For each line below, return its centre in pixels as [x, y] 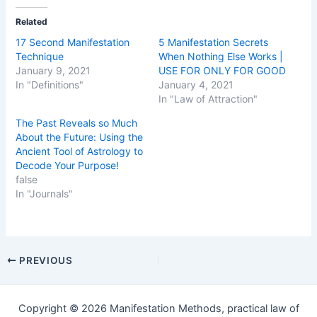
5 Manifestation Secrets [213, 42]
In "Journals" [45, 193]
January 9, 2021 [53, 70]
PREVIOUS [45, 261]
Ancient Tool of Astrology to [80, 151]
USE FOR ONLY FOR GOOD [222, 70]
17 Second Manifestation [73, 42]
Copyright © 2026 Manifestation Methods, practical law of [158, 309]
